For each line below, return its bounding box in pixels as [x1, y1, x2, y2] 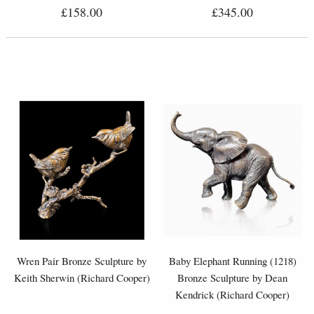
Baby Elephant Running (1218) [168, 253, 296, 268]
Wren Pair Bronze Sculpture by [17, 253, 146, 268]
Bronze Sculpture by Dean [177, 270, 287, 285]
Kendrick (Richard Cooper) [175, 287, 289, 301]
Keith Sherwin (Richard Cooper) [13, 270, 150, 285]
